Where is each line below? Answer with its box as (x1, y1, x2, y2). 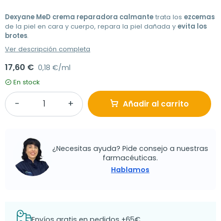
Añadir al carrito (123, 99, 189, 110)
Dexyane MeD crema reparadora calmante (5, 12, 153, 22)
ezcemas (184, 12, 215, 22)
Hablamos (111, 164, 149, 175)
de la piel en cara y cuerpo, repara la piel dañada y (5, 22, 178, 32)
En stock (13, 77, 40, 87)
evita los (178, 22, 207, 32)
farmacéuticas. (103, 152, 158, 163)
